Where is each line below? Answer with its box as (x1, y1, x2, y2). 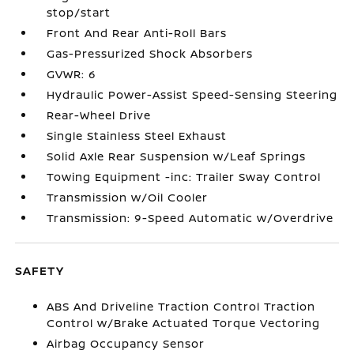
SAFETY (15, 263, 65, 278)
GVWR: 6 (47, 66, 97, 81)
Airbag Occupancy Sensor (47, 336, 205, 351)
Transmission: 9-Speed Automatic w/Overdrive (47, 210, 334, 225)
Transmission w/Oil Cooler (47, 190, 209, 205)
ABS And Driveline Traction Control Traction (47, 299, 316, 314)
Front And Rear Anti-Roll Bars (47, 25, 228, 40)
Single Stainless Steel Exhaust (47, 128, 228, 143)
